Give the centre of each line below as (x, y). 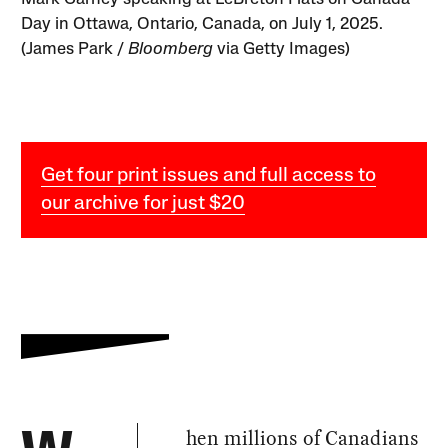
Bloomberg (171, 49)
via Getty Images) (282, 49)
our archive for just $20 (143, 203)
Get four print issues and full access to (209, 175)
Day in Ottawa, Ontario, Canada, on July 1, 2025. (202, 24)
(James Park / (75, 49)
